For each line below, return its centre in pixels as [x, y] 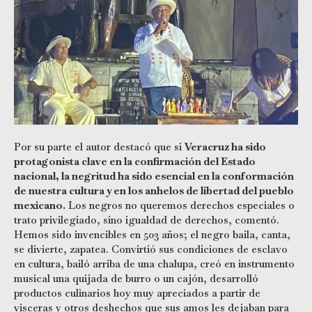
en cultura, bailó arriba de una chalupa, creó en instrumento [154, 263]
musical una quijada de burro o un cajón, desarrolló [136, 278]
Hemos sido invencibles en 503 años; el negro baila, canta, [152, 234]
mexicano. [40, 205]
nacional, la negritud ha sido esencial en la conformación [154, 175]
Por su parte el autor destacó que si [99, 146]
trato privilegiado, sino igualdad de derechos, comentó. [147, 219]
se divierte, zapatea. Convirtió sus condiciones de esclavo [151, 249]
